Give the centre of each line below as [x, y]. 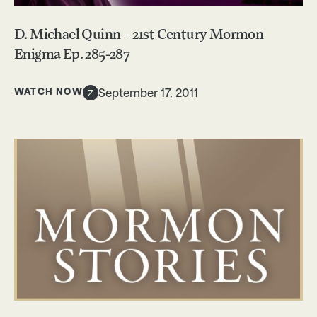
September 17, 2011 [148, 94]
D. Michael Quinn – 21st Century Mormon [139, 35]
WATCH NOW [48, 92]
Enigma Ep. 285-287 [72, 55]
